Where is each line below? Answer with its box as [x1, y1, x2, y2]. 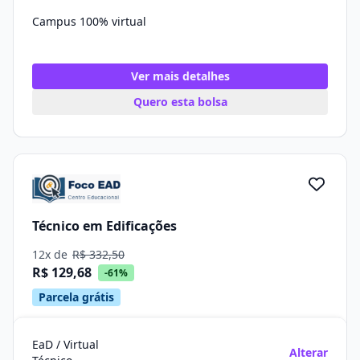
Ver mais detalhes [130, 68, 230, 84]
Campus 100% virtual [32, 14, 146, 29]
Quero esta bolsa [133, 94, 227, 109]
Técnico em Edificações [32, 216, 177, 235]
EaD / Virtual [32, 337, 99, 352]
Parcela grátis [39, 289, 114, 305]
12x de [32, 247, 71, 262]
